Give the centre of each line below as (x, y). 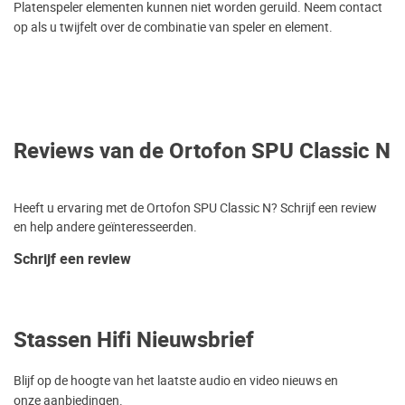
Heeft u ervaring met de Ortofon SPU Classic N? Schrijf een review (195, 208)
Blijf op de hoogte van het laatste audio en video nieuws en (176, 381)
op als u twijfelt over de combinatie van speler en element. (173, 28)
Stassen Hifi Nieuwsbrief (134, 341)
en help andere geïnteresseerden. (105, 227)
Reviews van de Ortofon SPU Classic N (202, 152)
